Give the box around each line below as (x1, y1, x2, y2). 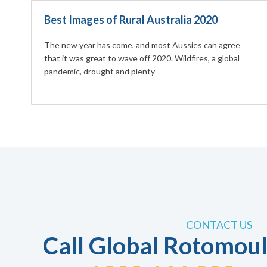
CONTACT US (185, 218, 252, 232)
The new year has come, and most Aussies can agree (44, 40, 240, 51)
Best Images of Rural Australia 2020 (44, 13, 218, 27)
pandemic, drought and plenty (44, 66, 155, 77)
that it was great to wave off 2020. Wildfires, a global (44, 53, 240, 64)
